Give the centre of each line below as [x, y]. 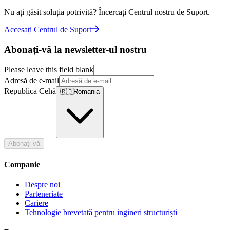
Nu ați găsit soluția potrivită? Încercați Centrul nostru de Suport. [107, 12]
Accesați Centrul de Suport [48, 30]
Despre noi [42, 185]
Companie [22, 164]
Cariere [36, 203]
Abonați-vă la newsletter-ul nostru [75, 49]
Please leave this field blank [49, 70]
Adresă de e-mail [32, 81]
